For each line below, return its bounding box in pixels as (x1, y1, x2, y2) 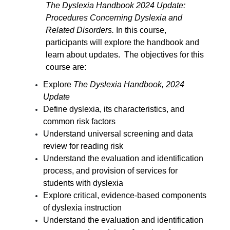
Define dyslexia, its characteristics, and (43, 104, 184, 113)
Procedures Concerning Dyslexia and (46, 13, 182, 22)
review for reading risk (43, 141, 123, 150)
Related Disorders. (46, 25, 114, 34)
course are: (46, 62, 86, 71)
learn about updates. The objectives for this (46, 50, 204, 59)
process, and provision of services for (43, 166, 178, 175)
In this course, (114, 25, 166, 34)
